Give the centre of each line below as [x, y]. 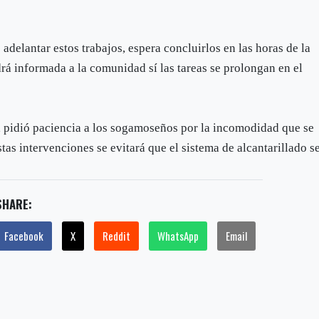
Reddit [117, 235]
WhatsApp [178, 235]
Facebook [24, 235]
